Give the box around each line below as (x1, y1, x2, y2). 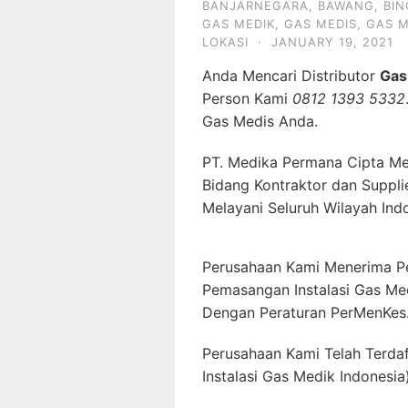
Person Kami (202, 89, 292, 107)
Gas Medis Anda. (202, 112, 318, 130)
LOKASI (202, 35, 249, 49)
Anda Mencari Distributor (202, 66, 380, 85)
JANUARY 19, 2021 (271, 35, 393, 49)
